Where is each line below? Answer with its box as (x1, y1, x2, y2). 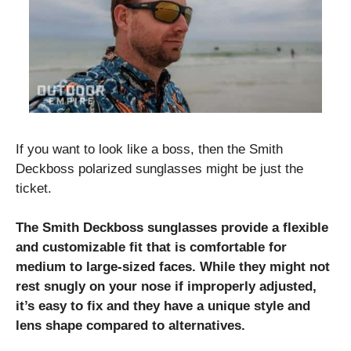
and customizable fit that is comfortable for (16, 240, 287, 255)
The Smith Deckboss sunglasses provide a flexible (16, 220, 328, 235)
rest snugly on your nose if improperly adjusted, (16, 279, 317, 294)
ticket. (16, 180, 52, 196)
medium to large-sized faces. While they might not (16, 259, 330, 274)
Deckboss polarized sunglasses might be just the (16, 161, 303, 176)
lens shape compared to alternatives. (16, 318, 245, 333)
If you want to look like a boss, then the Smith (16, 141, 283, 157)
